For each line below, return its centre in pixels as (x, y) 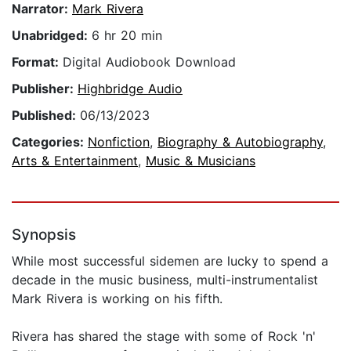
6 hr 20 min (127, 36)
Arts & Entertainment (75, 161)
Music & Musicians (201, 161)
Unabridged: (52, 36)
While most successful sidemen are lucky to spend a (170, 261)
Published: (46, 116)
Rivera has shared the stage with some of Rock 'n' (164, 337)
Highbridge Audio (130, 89)
